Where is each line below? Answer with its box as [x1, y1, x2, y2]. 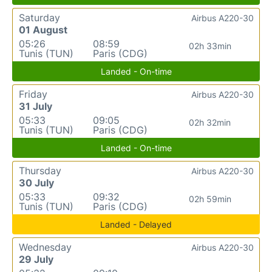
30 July [19, 176, 54, 189]
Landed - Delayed [100, 219, 172, 229]
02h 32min [189, 117, 231, 127]
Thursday [19, 164, 61, 177]
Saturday [19, 11, 60, 24]
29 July [19, 253, 53, 265]
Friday [19, 87, 47, 100]
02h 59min [188, 193, 231, 204]
